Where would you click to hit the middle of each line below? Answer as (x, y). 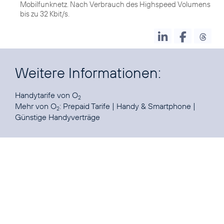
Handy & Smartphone (154, 106)
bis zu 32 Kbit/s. (45, 14)
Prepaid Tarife (86, 106)
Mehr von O (36, 106)
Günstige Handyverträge (57, 117)
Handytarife (35, 95)
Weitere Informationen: (88, 73)
